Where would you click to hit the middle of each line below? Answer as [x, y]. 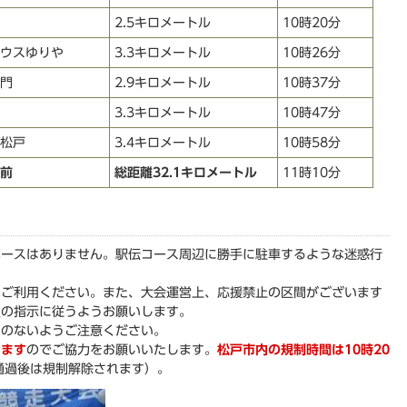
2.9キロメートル [163, 82]
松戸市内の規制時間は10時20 [303, 350]
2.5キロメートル [163, 22]
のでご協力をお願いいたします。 [122, 350]
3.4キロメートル [163, 142]
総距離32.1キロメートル [186, 172]
